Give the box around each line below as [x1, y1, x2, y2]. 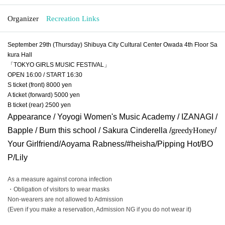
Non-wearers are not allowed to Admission [8, 195, 123, 203]
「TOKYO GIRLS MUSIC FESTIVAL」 [8, 61, 110, 68]
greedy [171, 126, 193, 135]
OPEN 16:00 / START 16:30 [8, 71, 82, 78]
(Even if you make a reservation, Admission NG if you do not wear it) [8, 205, 191, 213]
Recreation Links [46, 14, 99, 23]
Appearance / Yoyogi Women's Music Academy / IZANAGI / [8, 112, 217, 121]
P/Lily [8, 153, 28, 162]
